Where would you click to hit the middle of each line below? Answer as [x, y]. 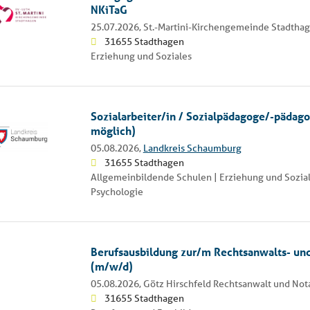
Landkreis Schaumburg [192, 148]
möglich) [113, 130]
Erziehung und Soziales [141, 56]
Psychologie [117, 191]
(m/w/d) [111, 266]
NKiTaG [109, 9]
